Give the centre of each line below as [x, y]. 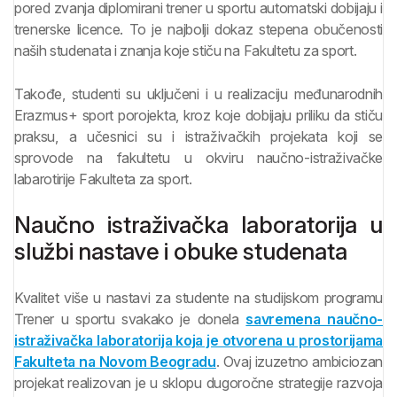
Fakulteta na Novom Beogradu [115, 362]
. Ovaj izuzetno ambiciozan [299, 362]
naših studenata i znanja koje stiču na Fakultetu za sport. [186, 51]
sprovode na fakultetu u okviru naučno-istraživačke [198, 158]
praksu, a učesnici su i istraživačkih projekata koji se [198, 137]
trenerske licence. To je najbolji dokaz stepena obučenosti [198, 30]
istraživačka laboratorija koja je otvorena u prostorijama [198, 341]
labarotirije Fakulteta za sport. [103, 179]
